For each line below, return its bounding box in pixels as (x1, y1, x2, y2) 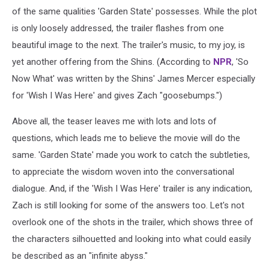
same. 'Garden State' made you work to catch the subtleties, (12, 149, 250, 160)
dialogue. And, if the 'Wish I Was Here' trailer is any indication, (12, 183, 252, 194)
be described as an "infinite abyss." (12, 250, 148, 261)
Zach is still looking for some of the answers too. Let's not (12, 199, 244, 211)
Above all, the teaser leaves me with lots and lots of (12, 115, 217, 127)
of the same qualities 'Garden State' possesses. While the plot (12, 5, 257, 17)
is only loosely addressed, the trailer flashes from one (12, 22, 224, 34)
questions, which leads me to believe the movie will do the (12, 132, 240, 144)
